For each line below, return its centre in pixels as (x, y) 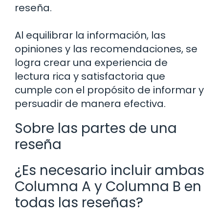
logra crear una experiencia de (91, 62)
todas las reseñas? (79, 202)
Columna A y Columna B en (108, 186)
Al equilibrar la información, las (90, 35)
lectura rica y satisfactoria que (90, 76)
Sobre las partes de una (96, 128)
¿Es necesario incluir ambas (109, 170)
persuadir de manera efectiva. (90, 103)
